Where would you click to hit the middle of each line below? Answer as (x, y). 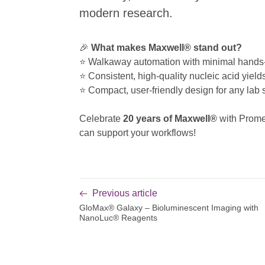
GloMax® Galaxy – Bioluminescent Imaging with (169, 207)
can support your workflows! (138, 132)
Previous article (125, 193)
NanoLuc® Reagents (119, 217)
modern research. (126, 13)
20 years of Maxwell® (170, 118)
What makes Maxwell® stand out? (167, 47)
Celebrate (101, 118)
